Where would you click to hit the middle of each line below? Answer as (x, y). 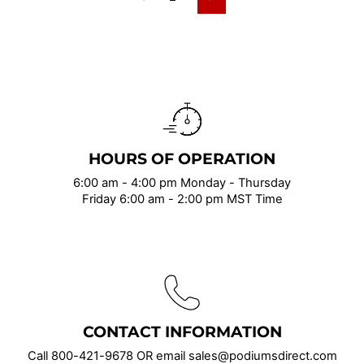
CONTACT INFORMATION (182, 331)
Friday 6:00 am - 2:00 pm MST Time (182, 199)
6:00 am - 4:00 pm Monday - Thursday (182, 182)
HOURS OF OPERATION (182, 158)
